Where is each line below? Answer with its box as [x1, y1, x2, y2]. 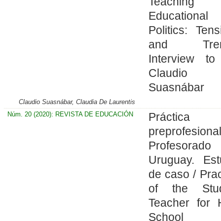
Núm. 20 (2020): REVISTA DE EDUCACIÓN [7, 110, 133, 118]
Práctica [148, 110, 190, 123]
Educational [148, 9, 208, 22]
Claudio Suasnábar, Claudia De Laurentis [19, 98, 136, 106]
